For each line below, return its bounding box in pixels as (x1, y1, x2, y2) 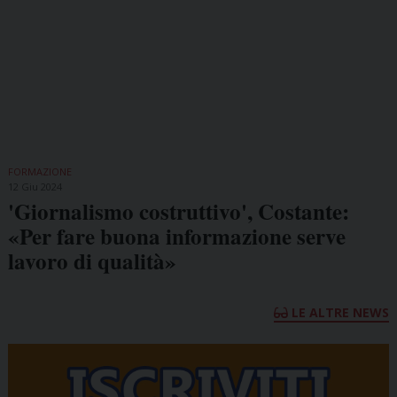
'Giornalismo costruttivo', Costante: (7, 194, 349, 228)
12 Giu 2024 (7, 179, 62, 193)
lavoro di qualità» (7, 244, 176, 277)
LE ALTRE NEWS (288, 303, 390, 321)
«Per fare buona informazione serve (7, 219, 346, 253)
